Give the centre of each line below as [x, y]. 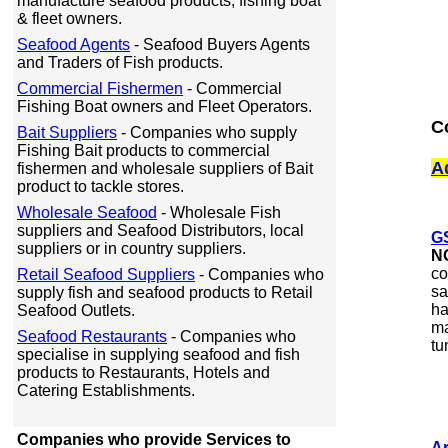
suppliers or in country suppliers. [131, 248]
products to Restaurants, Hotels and [143, 372]
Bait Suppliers [67, 132]
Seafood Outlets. [76, 310]
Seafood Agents [73, 44]
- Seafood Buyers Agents [220, 44]
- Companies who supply [207, 132]
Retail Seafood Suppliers [106, 274]
